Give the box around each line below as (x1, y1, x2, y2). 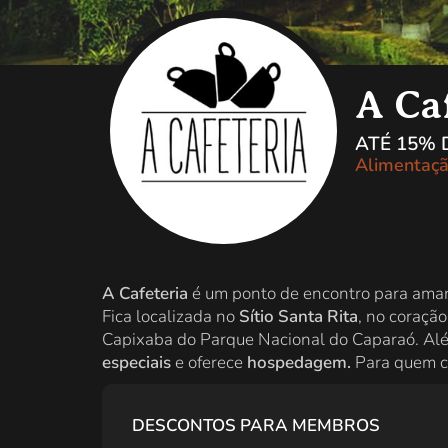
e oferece (171, 351, 247, 375)
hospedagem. (247, 351, 355, 375)
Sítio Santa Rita (239, 305, 358, 329)
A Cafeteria (102, 282, 188, 306)
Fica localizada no (102, 305, 239, 329)
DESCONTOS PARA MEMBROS (132, 414, 380, 438)
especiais (102, 351, 171, 375)
